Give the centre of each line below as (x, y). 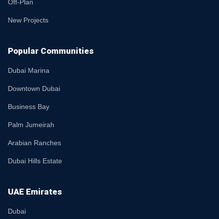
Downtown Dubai (34, 88)
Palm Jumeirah (31, 125)
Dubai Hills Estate (35, 161)
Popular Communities (51, 51)
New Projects (28, 20)
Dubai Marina (29, 70)
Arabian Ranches (34, 143)
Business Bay (29, 107)
